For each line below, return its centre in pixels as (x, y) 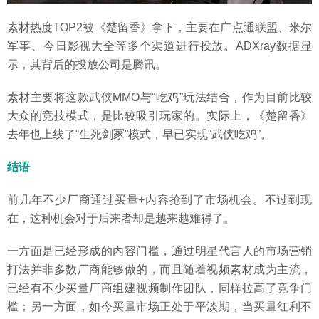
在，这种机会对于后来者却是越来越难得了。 (121, 219)
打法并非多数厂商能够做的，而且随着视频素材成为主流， (159, 270)
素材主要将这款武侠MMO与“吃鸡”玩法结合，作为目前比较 (159, 98)
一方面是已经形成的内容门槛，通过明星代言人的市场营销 (159, 251)
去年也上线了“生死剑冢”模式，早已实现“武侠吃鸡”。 (140, 135)
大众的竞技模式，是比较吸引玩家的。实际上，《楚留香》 (159, 116)
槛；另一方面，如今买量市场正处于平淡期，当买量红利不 (159, 307)
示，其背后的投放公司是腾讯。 (87, 65)
